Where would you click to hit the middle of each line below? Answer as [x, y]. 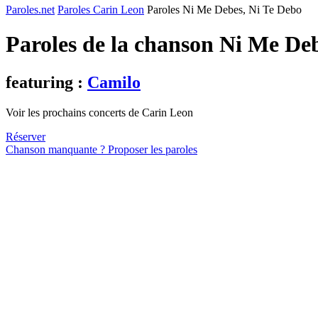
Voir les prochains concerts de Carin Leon [99, 112]
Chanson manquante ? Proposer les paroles [102, 149]
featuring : [46, 82]
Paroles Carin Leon [101, 10]
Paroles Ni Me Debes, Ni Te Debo [224, 10]
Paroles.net [30, 10]
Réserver [26, 136]
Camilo [114, 82]
